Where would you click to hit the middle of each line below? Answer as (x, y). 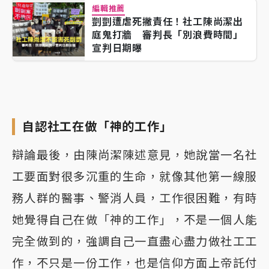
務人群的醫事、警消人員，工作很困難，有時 (134, 198)
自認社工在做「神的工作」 (97, 126)
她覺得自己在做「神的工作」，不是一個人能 (134, 219)
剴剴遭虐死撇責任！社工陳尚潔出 (168, 21)
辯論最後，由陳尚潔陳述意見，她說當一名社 (134, 155)
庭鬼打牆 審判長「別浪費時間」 (168, 35)
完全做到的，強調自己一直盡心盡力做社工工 (134, 241)
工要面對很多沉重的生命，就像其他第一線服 (134, 176)
